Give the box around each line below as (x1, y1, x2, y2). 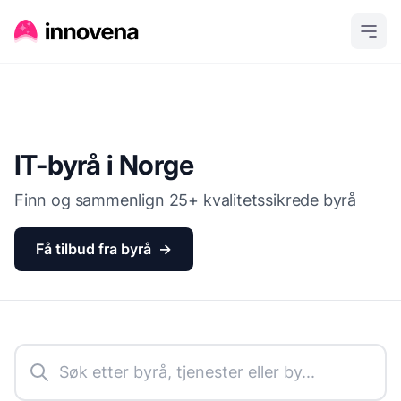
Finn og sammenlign (14, 191, 169, 209)
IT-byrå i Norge (14, 149, 193, 181)
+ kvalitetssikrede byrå (188, 191, 357, 209)
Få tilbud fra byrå (36, 240, 151, 258)
